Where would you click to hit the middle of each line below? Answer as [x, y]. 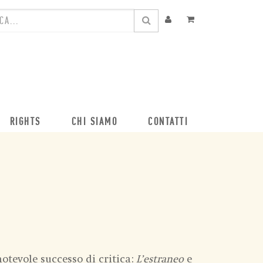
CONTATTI [168, 122]
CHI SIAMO [94, 122]
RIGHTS [25, 122]
